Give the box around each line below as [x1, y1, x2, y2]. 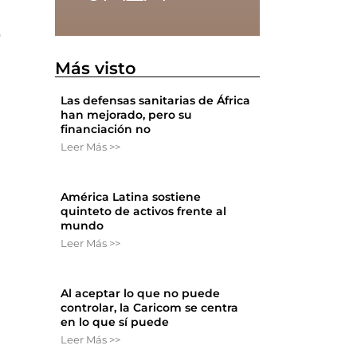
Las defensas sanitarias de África [61, 93, 251, 108]
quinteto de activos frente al [61, 204, 227, 219]
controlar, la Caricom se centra [61, 300, 239, 316]
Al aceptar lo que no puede [61, 286, 221, 301]
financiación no [61, 122, 151, 137]
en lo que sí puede [61, 315, 170, 330]
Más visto [55, 58, 137, 79]
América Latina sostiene [61, 190, 202, 205]
